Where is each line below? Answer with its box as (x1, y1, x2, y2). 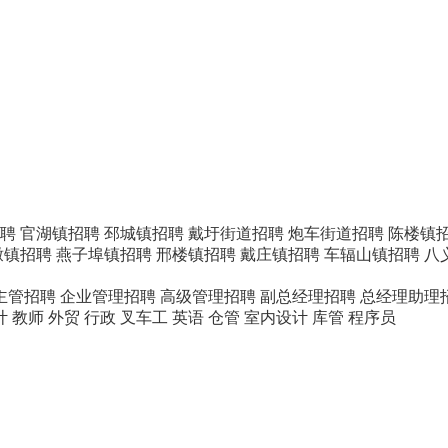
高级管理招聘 (160, 288, 256, 305)
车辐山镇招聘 (324, 246, 420, 263)
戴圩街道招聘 (188, 225, 284, 242)
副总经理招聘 (260, 288, 356, 305)
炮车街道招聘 (288, 225, 384, 242)
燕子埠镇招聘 (56, 246, 152, 263)
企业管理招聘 (60, 288, 156, 305)
